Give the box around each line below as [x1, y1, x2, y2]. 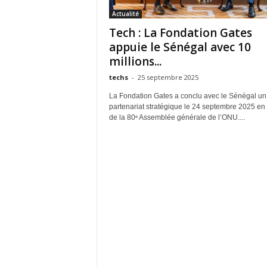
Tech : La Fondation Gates [108, 25, 252, 41]
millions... [108, 54, 162, 69]
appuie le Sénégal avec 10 [108, 39, 251, 55]
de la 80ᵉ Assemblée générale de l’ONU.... [108, 113, 245, 122]
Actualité [111, 10, 139, 18]
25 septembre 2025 [137, 73, 198, 82]
